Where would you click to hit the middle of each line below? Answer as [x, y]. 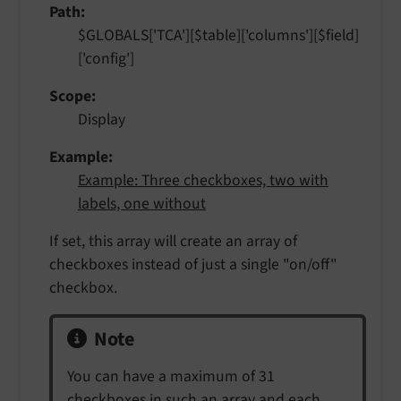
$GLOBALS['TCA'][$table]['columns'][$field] [218, 35]
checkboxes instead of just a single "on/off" [193, 264]
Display [102, 119]
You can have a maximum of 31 [171, 376]
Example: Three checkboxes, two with [203, 180]
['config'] [106, 58]
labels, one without [142, 203]
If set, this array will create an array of [173, 241]
